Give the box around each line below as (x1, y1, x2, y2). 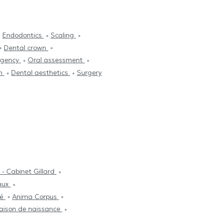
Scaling (51, 31, 76, 40)
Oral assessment (28, 55, 85, 65)
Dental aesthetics (11, 68, 70, 77)
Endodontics (2, 31, 44, 40)
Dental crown (4, 43, 48, 52)
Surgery (77, 68, 102, 77)
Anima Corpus (12, 192, 59, 201)
